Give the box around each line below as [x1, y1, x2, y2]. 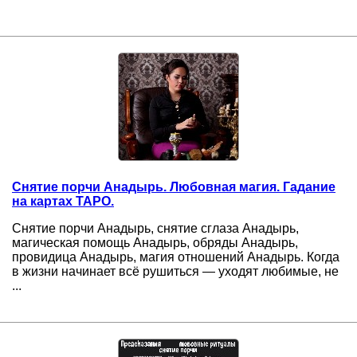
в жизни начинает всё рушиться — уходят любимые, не [12, 264, 339, 278]
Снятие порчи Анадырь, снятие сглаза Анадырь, [12, 221, 299, 235]
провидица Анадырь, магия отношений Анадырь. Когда [12, 249, 339, 264]
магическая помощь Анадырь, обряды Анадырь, [12, 235, 298, 249]
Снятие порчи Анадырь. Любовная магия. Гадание [12, 179, 335, 194]
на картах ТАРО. [12, 194, 114, 208]
